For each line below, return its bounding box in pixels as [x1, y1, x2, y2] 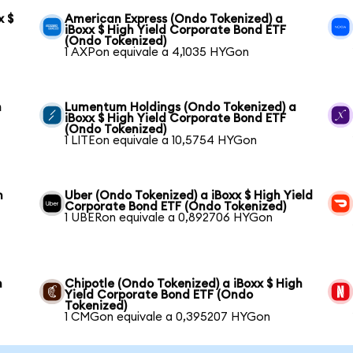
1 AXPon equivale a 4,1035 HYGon [65, 46, 250, 58]
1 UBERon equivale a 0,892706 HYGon [65, 212, 273, 224]
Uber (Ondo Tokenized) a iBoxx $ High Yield [65, 190, 314, 202]
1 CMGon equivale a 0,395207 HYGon [65, 311, 271, 323]
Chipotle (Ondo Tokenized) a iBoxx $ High [65, 278, 303, 290]
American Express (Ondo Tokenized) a [65, 13, 284, 25]
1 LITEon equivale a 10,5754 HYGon [65, 135, 258, 147]
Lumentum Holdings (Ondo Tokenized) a [65, 102, 297, 113]
